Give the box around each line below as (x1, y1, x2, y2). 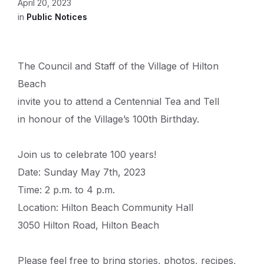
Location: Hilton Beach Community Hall (18, 202, 193, 214)
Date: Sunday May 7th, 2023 (18, 166, 146, 179)
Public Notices (27, 12, 87, 22)
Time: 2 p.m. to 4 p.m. (18, 184, 115, 196)
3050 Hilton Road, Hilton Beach (18, 219, 159, 232)
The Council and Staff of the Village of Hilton (18, 60, 219, 72)
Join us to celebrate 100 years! (18, 148, 156, 161)
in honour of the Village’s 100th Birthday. (18, 113, 199, 126)
